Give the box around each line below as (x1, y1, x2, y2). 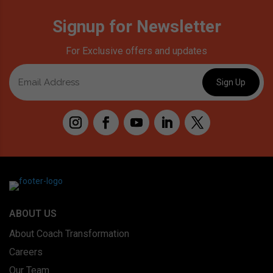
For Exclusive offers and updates (66, 45, 207, 57)
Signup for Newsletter (52, 16, 221, 37)
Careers (9, 246, 43, 258)
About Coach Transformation (9, 228, 129, 240)
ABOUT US (9, 208, 57, 220)
